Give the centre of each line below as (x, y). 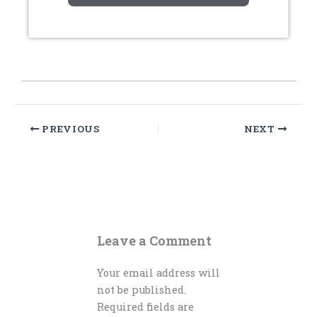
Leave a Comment (154, 241)
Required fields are (145, 306)
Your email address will (158, 272)
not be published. (141, 289)
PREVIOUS (70, 128)
